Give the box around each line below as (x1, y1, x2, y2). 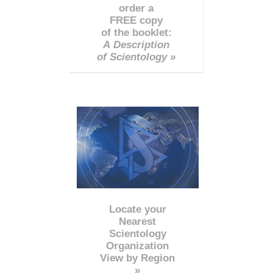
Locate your (108, 204, 166, 216)
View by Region (100, 252, 175, 264)
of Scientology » (97, 51, 175, 63)
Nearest (119, 216, 157, 228)
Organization (106, 240, 169, 252)
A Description (103, 38, 169, 51)
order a (119, 2, 154, 14)
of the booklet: (101, 26, 172, 38)
